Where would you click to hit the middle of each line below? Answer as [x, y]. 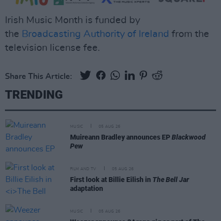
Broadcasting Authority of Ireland [95, 34]
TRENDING [34, 95]
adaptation [87, 189]
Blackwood [189, 137]
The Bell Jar [171, 180]
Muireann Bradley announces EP [121, 137]
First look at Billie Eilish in [111, 180]
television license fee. [53, 48]
